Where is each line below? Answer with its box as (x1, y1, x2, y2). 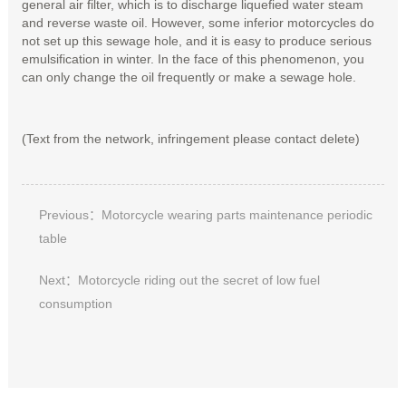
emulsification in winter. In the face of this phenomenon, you (21, 51, 364, 66)
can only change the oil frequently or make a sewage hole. (21, 69, 356, 84)
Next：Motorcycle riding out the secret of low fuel (38, 272, 320, 287)
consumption (38, 295, 112, 311)
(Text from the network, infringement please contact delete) (21, 130, 360, 146)
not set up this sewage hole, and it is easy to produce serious (21, 33, 372, 48)
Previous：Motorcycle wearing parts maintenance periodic (38, 207, 372, 222)
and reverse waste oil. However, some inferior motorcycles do (21, 14, 374, 30)
